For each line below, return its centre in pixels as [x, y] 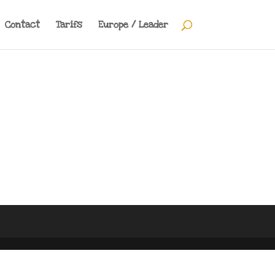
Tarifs [69, 25]
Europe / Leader [133, 25]
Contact [22, 25]
